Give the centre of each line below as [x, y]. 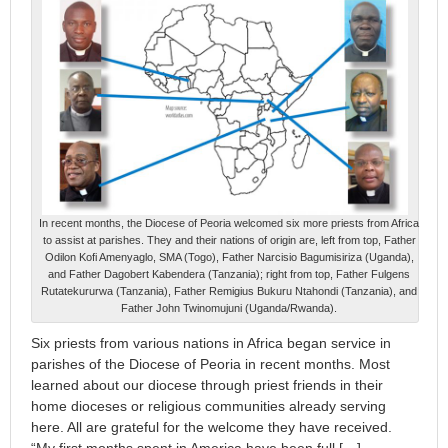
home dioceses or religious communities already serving [208, 406]
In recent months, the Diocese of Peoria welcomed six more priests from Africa [229, 223]
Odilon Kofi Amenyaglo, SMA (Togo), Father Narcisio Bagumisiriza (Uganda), [229, 257]
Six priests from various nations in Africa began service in [211, 343]
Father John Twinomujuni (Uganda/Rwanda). [229, 308]
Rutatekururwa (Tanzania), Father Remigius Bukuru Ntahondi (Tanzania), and [229, 291]
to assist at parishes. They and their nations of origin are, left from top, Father [229, 240]
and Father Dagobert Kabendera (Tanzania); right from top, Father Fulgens [229, 274]
